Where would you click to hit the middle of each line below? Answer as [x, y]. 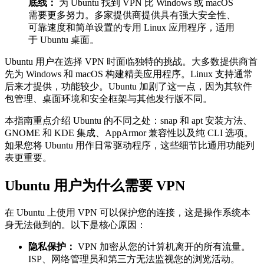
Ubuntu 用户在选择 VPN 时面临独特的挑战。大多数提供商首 [131, 62]
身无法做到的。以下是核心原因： [75, 225]
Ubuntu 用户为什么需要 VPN [95, 186]
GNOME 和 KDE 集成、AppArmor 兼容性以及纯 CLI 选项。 [129, 133]
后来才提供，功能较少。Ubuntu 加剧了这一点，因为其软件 [128, 87]
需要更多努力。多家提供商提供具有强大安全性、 [132, 15]
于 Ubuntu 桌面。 [64, 40]
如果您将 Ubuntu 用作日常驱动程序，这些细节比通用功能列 [130, 146]
